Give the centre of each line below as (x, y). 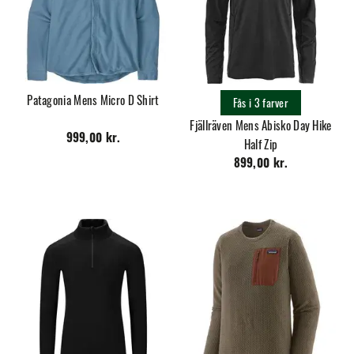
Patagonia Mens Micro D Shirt (93, 100)
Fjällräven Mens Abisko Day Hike (261, 124)
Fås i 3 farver (261, 102)
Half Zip (261, 143)
